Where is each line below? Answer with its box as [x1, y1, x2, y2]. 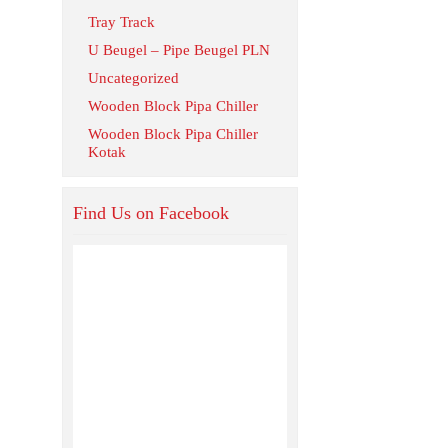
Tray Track [88, 14, 155, 30]
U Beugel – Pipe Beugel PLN [88, 42, 270, 58]
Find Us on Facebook [73, 203, 229, 223]
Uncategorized [88, 70, 179, 86]
